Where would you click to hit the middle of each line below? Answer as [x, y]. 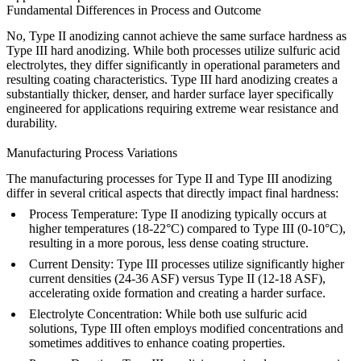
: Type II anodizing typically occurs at [230, 214]
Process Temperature [82, 214]
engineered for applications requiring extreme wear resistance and [172, 108]
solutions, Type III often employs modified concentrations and [186, 329]
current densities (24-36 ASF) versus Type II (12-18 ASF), [177, 279]
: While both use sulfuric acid [233, 314]
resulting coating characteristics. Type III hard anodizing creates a [172, 79]
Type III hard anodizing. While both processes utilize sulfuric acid [173, 50]
